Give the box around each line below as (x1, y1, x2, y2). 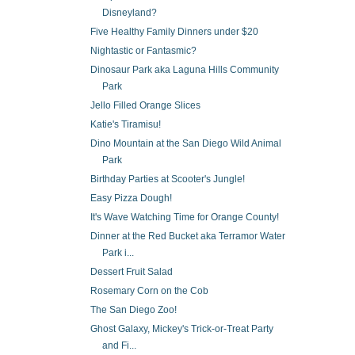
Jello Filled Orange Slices (90, 100, 200, 112)
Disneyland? (101, 7, 157, 19)
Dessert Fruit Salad (90, 265, 173, 277)
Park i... (101, 246, 134, 258)
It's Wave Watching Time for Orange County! (90, 211, 279, 223)
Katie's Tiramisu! (90, 119, 161, 131)
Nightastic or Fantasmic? (90, 45, 197, 57)
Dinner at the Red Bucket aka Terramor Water (90, 230, 285, 242)
